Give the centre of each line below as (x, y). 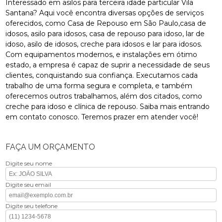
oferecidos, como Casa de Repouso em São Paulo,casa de (106, 23)
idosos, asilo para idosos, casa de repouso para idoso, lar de (105, 33)
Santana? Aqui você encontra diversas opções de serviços (105, 13)
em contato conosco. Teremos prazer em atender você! (102, 117)
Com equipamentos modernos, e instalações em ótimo (102, 54)
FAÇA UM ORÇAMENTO (51, 147)
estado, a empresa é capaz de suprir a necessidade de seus (108, 65)
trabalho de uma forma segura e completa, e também (99, 85)
